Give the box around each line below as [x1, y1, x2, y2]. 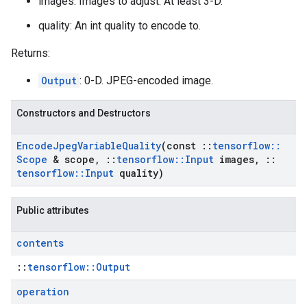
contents [16, 236, 64, 249]
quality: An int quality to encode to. [38, 19, 201, 32]
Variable [77, 139, 122, 152]
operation [16, 285, 69, 298]
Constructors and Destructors [16, 108, 151, 119]
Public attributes [16, 205, 89, 216]
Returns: [11, 47, 50, 60]
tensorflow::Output [27, 260, 130, 273]
